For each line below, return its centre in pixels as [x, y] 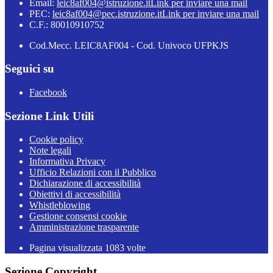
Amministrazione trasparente [84, 227]
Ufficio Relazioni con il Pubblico [93, 172]
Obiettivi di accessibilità [75, 194]
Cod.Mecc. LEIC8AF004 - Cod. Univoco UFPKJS [129, 45]
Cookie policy [56, 140]
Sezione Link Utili [49, 116]
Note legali [50, 151]
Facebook [48, 92]
